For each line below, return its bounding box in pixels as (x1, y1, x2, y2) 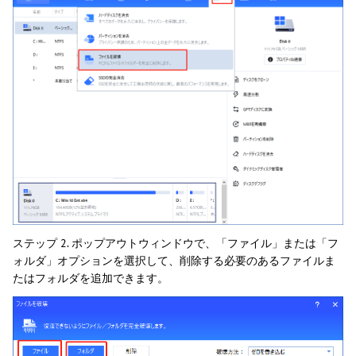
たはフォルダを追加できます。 (13, 271, 168, 286)
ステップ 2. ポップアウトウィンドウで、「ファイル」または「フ (13, 236, 339, 251)
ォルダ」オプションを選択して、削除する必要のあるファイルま (13, 253, 335, 269)
